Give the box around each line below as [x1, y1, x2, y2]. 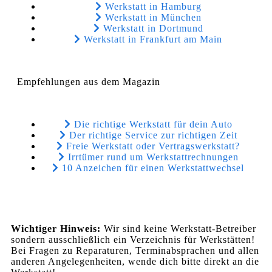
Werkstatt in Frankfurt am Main [84, 33, 222, 44]
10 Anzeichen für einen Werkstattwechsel [62, 162, 244, 173]
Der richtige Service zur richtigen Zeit [69, 129, 237, 140]
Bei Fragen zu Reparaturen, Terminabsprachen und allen [11, 245, 259, 256]
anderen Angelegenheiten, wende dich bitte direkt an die [11, 256, 259, 267]
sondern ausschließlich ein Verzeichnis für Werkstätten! [11, 234, 255, 245]
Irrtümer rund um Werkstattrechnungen [67, 151, 239, 162]
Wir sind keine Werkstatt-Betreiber [101, 223, 256, 234]
